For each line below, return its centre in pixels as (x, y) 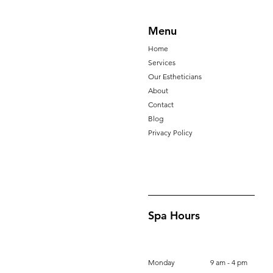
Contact (161, 105)
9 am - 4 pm (229, 262)
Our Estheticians (175, 76)
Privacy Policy (170, 133)
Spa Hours (174, 215)
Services (162, 62)
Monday (161, 262)
